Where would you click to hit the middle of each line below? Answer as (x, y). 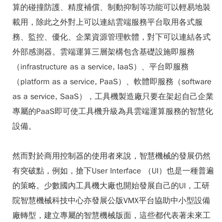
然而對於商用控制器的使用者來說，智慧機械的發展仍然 (111, 156)
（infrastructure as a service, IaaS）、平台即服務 (101, 67)
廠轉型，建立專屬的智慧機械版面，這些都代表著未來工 (111, 216)
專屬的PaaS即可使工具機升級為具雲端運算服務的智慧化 (113, 111)
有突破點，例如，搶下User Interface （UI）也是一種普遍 (113, 171)
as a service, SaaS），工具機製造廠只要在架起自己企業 (113, 97)
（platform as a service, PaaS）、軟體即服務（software (112, 82)
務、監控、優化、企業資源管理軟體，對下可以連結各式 (111, 37)
